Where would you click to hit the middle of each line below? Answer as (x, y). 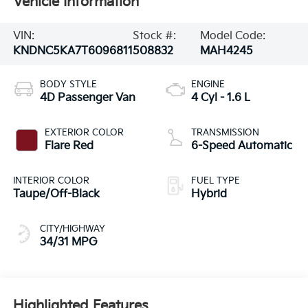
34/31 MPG (68, 242)
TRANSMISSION (225, 132)
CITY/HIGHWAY (72, 229)
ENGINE (208, 84)
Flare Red (69, 146)
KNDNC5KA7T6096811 (73, 52)
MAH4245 (227, 52)
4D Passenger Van (87, 98)
